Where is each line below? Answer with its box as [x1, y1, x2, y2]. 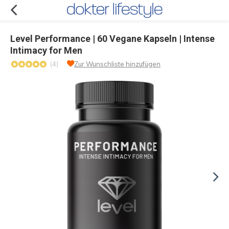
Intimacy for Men [10, 45, 82, 56]
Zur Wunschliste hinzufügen [74, 60, 161, 68]
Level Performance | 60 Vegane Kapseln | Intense [10, 33, 215, 44]
